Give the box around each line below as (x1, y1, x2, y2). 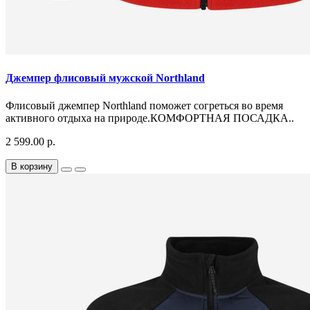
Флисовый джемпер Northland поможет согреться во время (6, 99, 283, 111)
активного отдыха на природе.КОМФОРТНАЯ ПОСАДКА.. (6, 111, 294, 124)
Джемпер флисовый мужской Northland (6, 72, 205, 84)
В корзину (11, 161, 53, 172)
